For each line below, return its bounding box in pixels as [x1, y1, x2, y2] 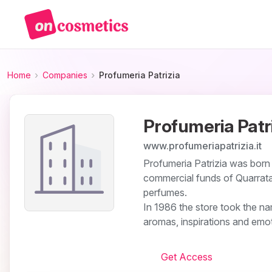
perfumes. [143, 186, 187, 199]
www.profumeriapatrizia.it [143, 140, 262, 152]
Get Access [160, 250, 212, 263]
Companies [42, 70, 87, 80]
